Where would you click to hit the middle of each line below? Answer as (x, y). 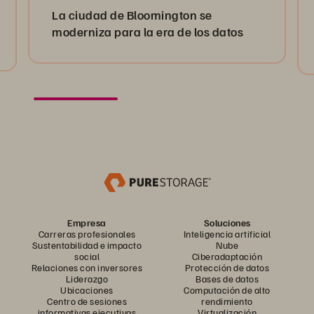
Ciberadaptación (227, 256)
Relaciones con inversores (87, 267)
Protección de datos (227, 267)
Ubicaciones (87, 289)
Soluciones (227, 222)
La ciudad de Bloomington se (132, 14)
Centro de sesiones (87, 301)
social (87, 256)
